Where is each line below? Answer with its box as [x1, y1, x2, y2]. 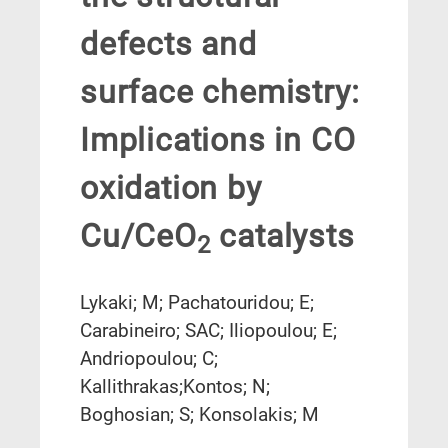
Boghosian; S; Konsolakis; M [80, 402, 319, 426]
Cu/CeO [80, 217, 197, 256]
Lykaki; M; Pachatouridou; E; [80, 290, 314, 314]
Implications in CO [80, 121, 356, 160]
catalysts [210, 217, 355, 256]
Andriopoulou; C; [80, 346, 218, 370]
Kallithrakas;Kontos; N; [80, 374, 270, 398]
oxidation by [80, 169, 262, 208]
